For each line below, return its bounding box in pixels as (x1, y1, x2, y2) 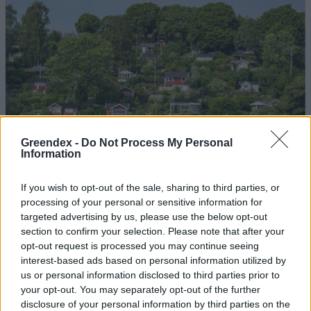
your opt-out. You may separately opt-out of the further (21, 284, 260, 295)
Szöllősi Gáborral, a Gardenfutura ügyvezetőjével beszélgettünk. (6, 261, 297, 272)
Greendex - (21, 137, 81, 149)
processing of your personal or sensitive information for (21, 196, 262, 208)
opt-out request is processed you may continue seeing (21, 240, 259, 251)
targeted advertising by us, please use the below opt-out (21, 211, 267, 222)
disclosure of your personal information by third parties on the (21, 299, 290, 310)
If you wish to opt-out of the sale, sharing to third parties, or (21, 182, 280, 193)
